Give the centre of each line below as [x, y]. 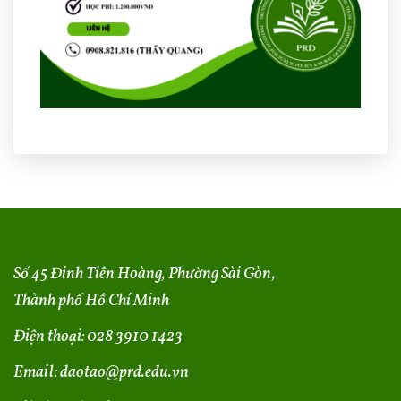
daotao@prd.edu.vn [124, 373]
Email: [37, 373]
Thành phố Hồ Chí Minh [91, 302]
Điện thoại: [50, 337]
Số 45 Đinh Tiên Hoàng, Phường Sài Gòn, [145, 275]
